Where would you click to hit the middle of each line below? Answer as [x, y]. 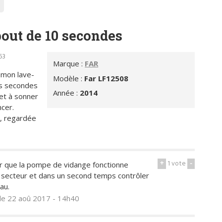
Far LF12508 [107, 78]
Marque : [69, 64]
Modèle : [69, 78]
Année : [67, 93]
